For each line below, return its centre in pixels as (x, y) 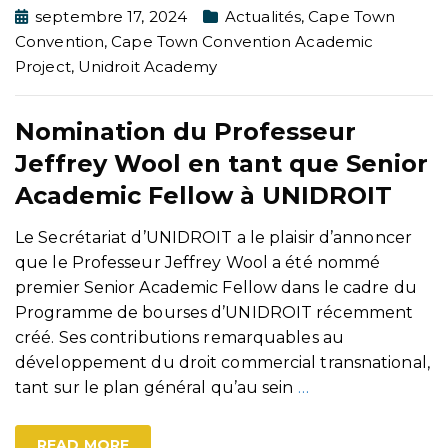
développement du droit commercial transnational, (222, 363)
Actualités (263, 17)
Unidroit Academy (147, 67)
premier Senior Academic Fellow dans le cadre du (216, 288)
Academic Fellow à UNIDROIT (203, 196)
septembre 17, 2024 (111, 17)
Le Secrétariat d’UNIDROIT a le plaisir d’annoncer (213, 238)
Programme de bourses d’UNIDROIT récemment (214, 313)
